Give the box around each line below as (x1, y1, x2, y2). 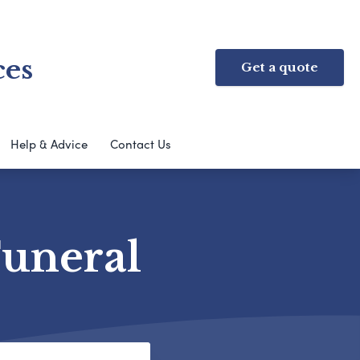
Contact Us (110, 135, 171, 153)
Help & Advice (10, 135, 88, 153)
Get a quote (241, 59, 318, 75)
